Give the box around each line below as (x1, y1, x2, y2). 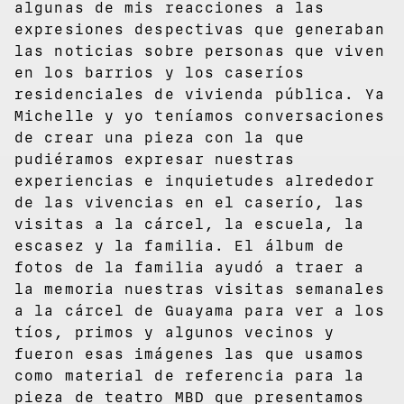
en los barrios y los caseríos (14, 63, 305, 81)
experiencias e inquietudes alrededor (14, 171, 375, 189)
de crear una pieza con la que (14, 128, 305, 146)
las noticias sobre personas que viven (14, 41, 385, 60)
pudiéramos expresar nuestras (14, 150, 295, 168)
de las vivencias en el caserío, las (14, 193, 365, 211)
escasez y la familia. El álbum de (14, 236, 345, 254)
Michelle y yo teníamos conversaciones (14, 106, 385, 124)
